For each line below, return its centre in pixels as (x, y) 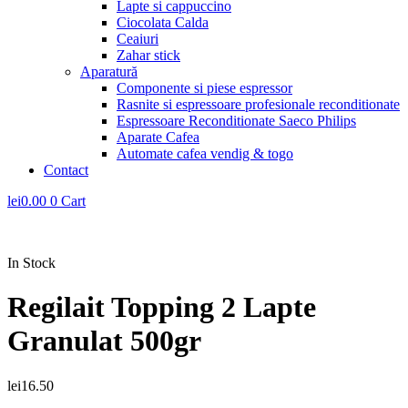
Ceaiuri (138, 39)
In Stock (31, 263)
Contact (66, 170)
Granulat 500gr (104, 341)
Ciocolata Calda (163, 22)
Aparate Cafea (158, 137)
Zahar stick (148, 55)
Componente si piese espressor (204, 88)
